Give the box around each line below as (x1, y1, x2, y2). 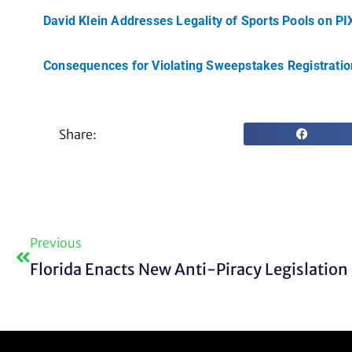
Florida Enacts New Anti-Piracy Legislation (30, 259, 348, 280)
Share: (59, 126, 97, 142)
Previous (30, 235, 82, 251)
